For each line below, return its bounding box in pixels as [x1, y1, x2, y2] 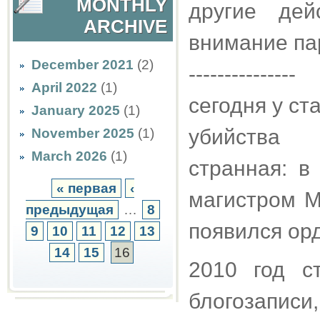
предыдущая [26, 202, 114, 217]
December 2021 [31, 57, 134, 72]
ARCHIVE [84, 16, 167, 36]
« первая [56, 181, 116, 196]
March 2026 [31, 149, 107, 164]
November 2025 [31, 126, 134, 141]
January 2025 [31, 103, 120, 118]
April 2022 [31, 80, 97, 95]
